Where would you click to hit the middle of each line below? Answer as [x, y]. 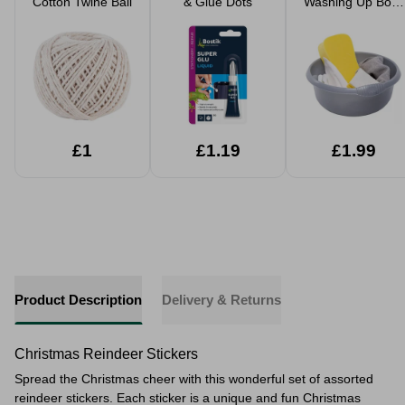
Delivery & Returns [221, 300]
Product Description [78, 300]
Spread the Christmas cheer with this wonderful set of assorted [194, 379]
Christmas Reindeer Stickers [106, 354]
